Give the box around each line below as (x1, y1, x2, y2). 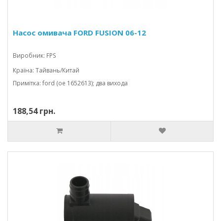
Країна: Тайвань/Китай (13, 66, 79, 74)
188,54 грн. (13, 106, 55, 116)
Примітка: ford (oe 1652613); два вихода (13, 79, 128, 87)
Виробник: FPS (13, 51, 56, 60)
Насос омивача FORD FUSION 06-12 (13, 28, 146, 37)
